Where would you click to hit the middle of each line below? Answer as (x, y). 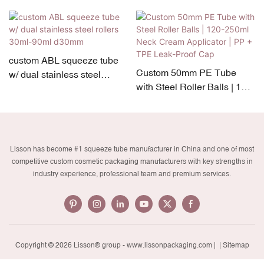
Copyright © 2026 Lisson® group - (71, 245)
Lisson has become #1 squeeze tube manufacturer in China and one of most (132, 149)
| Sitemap (233, 245)
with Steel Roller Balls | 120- (195, 87)
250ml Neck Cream (176, 101)
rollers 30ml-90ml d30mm (62, 89)
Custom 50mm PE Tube (186, 73)
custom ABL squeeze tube (64, 60)
